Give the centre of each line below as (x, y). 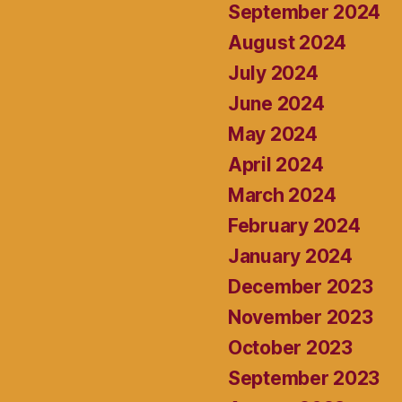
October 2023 (290, 347)
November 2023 (301, 317)
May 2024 (273, 134)
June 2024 (276, 103)
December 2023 (301, 286)
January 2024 (290, 256)
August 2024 (288, 42)
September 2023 (304, 378)
